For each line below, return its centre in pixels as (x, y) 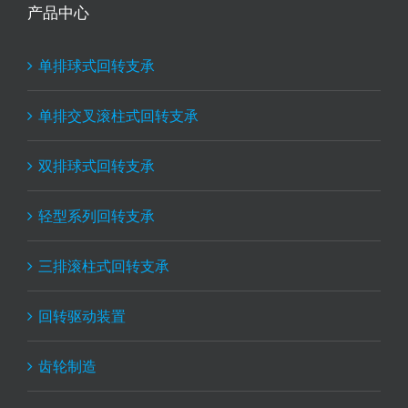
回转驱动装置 (82, 316)
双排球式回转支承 (97, 166)
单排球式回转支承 (97, 66)
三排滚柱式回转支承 (104, 266)
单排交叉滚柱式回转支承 (118, 116)
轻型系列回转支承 (97, 216)
